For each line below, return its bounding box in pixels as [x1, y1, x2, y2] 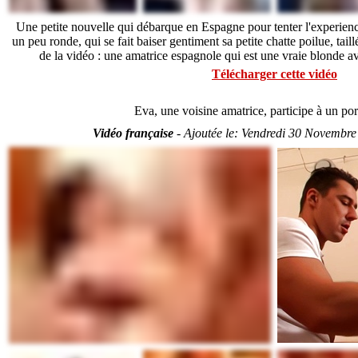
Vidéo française [92, 126, 173, 140]
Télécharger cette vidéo [211, 67, 337, 81]
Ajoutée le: [183, 126, 241, 140]
